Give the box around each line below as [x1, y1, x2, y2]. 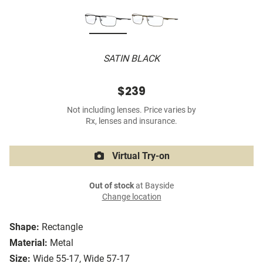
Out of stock [89, 181, 134, 191]
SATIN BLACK [103, 53, 160, 65]
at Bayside [134, 181, 174, 191]
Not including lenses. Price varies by [67, 105, 196, 116]
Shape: [9, 221, 39, 233]
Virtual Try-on [110, 150, 170, 162]
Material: [9, 237, 48, 249]
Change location [102, 192, 161, 203]
